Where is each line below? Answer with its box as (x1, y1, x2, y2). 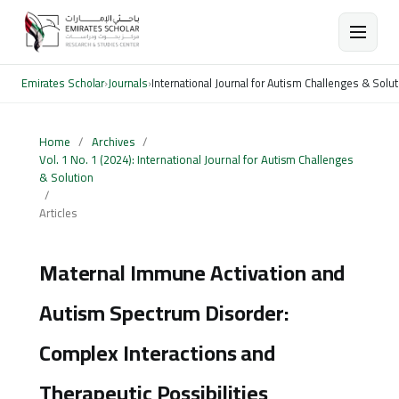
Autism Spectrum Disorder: (38, 292, 289, 333)
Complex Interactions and (38, 332, 276, 373)
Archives (91, 130, 134, 152)
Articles (38, 201, 77, 224)
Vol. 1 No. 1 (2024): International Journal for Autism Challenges (38, 148, 353, 170)
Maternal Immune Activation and (38, 252, 346, 293)
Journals (108, 73, 148, 94)
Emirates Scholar (21, 73, 104, 94)
